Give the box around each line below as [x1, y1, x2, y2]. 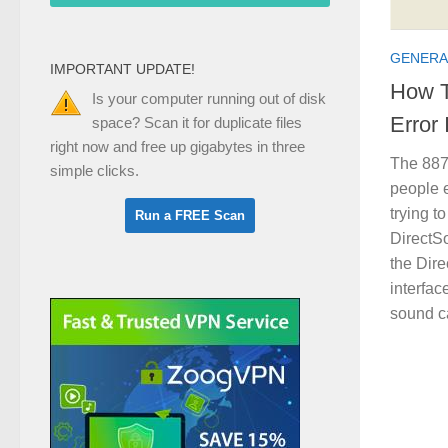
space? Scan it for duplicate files [92, 113, 302, 131]
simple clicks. [50, 161, 139, 179]
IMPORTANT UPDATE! [50, 60, 195, 77]
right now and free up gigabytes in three [50, 137, 305, 155]
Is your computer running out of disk [92, 89, 326, 107]
